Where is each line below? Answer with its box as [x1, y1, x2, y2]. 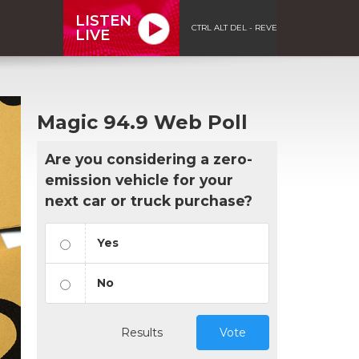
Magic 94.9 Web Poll [37, 110, 248, 134]
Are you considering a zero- [45, 150, 252, 167]
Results [121, 325, 163, 340]
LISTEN [75, 11, 131, 30]
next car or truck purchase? [45, 192, 252, 209]
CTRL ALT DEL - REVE [192, 22, 277, 33]
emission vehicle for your [45, 171, 233, 188]
